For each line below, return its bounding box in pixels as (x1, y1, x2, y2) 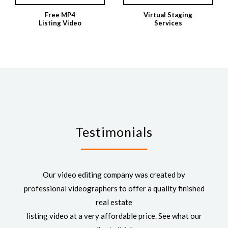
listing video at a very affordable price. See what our (26, 211, 202, 220)
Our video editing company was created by (43, 169, 185, 179)
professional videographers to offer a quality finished (23, 183, 205, 193)
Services (154, 18, 182, 27)
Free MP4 (44, 10, 75, 19)
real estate (96, 197, 132, 207)
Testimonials (75, 124, 153, 139)
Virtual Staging (144, 10, 193, 19)
